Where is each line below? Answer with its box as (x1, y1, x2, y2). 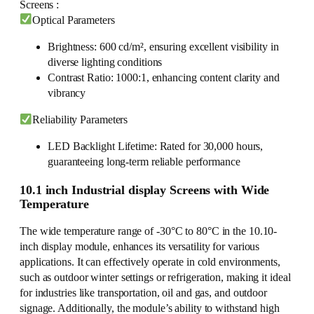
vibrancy (48, 86, 86, 100)
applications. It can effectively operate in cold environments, (20, 256, 280, 269)
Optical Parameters (32, 13, 115, 27)
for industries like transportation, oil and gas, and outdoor (20, 287, 267, 300)
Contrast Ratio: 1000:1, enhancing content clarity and (48, 71, 280, 84)
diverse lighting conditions (48, 55, 163, 69)
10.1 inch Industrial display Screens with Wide (20, 182, 270, 197)
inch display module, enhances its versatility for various (20, 240, 260, 254)
